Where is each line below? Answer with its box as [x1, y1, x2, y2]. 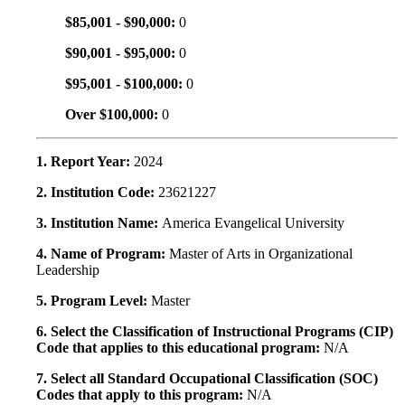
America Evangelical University [162, 215, 344, 231]
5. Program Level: [36, 293, 151, 309]
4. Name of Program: [36, 246, 169, 262]
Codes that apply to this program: [36, 387, 247, 403]
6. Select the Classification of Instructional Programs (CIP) [36, 324, 393, 340]
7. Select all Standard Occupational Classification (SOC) [36, 371, 378, 387]
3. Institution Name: [36, 215, 162, 231]
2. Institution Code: [36, 184, 158, 201]
